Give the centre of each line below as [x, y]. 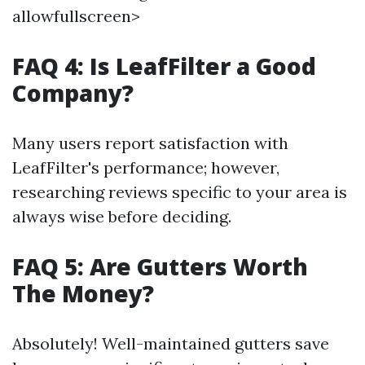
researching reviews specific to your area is [180, 192]
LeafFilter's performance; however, [146, 167]
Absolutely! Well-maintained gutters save [171, 343]
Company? [73, 93]
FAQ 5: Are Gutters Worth [160, 266]
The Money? [83, 293]
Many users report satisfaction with [150, 143]
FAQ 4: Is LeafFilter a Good [164, 66]
